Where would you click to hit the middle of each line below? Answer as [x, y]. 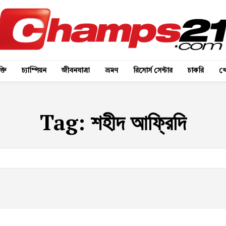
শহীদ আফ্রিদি [138, 122]
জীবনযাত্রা [76, 70]
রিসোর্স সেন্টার [153, 70]
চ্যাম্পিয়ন [34, 70]
